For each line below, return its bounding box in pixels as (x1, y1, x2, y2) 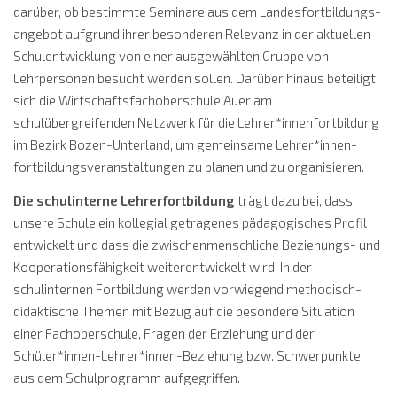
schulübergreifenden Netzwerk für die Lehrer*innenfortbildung (13, 114, 379, 131)
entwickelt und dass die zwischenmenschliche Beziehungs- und (13, 236, 380, 253)
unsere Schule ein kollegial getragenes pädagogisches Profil (13, 214, 367, 230)
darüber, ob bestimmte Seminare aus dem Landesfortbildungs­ (13, 4, 381, 20)
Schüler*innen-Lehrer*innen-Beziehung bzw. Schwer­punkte (13, 346, 361, 363)
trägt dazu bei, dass (235, 191, 353, 208)
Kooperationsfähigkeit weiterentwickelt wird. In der (13, 258, 312, 275)
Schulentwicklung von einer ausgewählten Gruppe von (13, 48, 329, 65)
